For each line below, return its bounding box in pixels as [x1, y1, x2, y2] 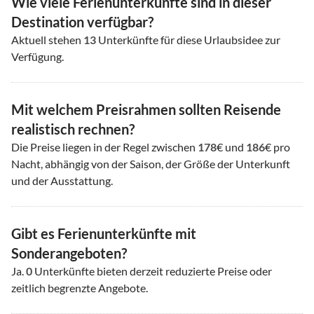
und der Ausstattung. [11, 173, 113, 187]
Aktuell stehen [11, 32, 83, 46]
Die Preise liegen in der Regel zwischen [11, 139, 198, 153]
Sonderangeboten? [11, 244, 127, 261]
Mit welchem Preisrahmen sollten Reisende [11, 100, 281, 118]
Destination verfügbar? [11, 13, 153, 30]
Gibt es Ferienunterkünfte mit [11, 224, 196, 242]
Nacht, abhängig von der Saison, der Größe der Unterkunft [11, 156, 290, 170]
